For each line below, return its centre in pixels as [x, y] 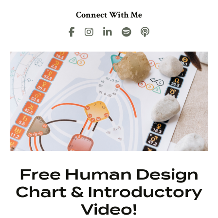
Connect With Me [109, 15]
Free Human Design [109, 174]
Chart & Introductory [109, 191]
